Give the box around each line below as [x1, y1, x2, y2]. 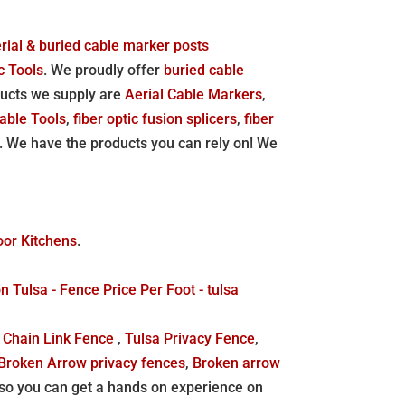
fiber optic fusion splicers [73, 109, 238, 127]
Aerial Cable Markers [125, 85, 263, 103]
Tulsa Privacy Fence [125, 329, 256, 347]
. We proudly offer [43, 61, 165, 79]
